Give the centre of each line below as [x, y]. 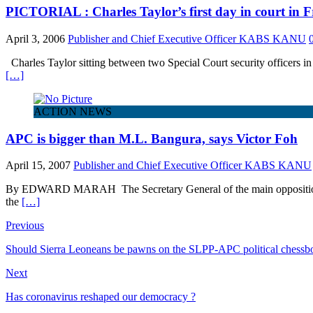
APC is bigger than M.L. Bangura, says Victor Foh [152, 138]
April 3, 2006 [35, 38]
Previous [25, 226]
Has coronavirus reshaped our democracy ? [101, 297]
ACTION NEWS [73, 111]
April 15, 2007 [38, 166]
